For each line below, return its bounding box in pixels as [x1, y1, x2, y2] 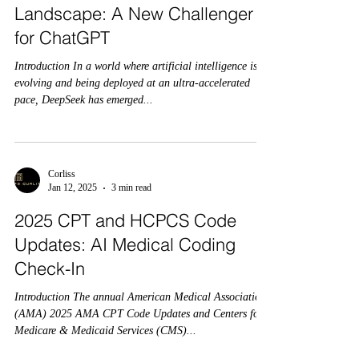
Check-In [14, 257, 85, 280]
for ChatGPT [14, 26, 110, 49]
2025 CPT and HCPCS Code [14, 209, 236, 232]
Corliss [48, 168, 75, 179]
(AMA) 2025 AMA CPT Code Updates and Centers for [14, 308, 193, 320]
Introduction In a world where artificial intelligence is [14, 60, 73, 72]
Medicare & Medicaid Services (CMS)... [14, 325, 196, 337]
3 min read [111, 182, 151, 193]
